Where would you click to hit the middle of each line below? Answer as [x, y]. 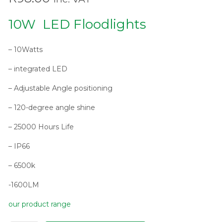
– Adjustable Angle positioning [60, 88]
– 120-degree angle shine [52, 108]
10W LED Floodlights [77, 24]
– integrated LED [38, 69]
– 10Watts [25, 50]
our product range [39, 204]
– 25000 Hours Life [41, 127]
